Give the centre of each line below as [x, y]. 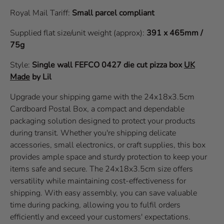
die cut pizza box [154, 65]
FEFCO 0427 [98, 65]
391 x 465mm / [175, 33]
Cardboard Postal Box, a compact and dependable [97, 109]
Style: [21, 65]
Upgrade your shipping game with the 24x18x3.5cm [102, 97]
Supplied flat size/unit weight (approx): [78, 33]
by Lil [42, 77]
